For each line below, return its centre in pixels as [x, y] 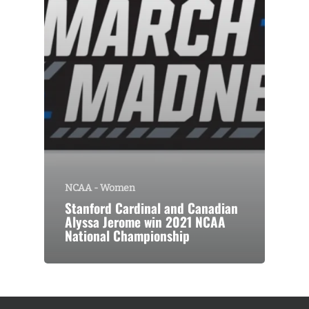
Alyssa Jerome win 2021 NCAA [145, 222]
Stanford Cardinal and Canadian [151, 208]
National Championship [127, 236]
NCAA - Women [100, 188]
